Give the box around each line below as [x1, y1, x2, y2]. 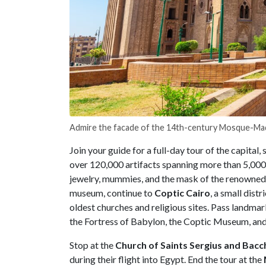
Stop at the [69, 239, 115, 251]
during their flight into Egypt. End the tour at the [69, 253, 264, 265]
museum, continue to [69, 186, 154, 198]
